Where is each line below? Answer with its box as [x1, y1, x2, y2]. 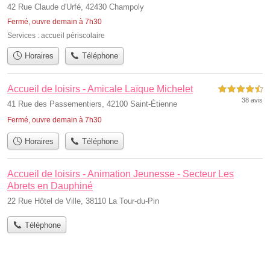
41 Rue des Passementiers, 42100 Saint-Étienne [7, 99, 177, 108]
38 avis [242, 96, 263, 104]
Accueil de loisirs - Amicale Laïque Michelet [7, 83, 193, 94]
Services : [7, 31, 41, 40]
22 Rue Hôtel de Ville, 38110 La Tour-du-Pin [7, 196, 159, 206]
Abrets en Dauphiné [7, 181, 93, 191]
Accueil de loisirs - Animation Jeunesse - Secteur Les [7, 169, 234, 179]
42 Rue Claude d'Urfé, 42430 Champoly [7, 2, 144, 12]
